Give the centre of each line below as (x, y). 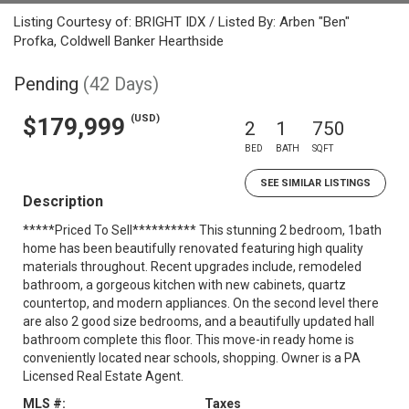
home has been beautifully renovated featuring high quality (193, 248)
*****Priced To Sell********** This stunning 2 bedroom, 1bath (202, 230)
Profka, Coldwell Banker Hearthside (119, 41)
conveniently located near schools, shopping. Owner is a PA (192, 358)
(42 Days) (121, 84)
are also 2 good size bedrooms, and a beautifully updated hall (199, 321)
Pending (46, 84)
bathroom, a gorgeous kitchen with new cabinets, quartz (184, 285)
